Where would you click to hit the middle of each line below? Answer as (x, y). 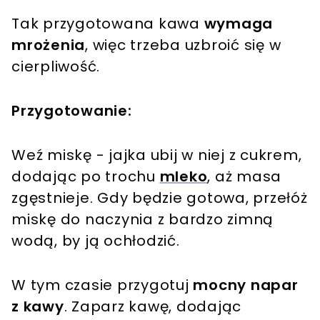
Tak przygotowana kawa (108, 23)
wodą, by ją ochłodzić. (98, 240)
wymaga (238, 23)
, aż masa (244, 176)
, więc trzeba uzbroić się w (183, 45)
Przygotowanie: (72, 110)
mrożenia (48, 45)
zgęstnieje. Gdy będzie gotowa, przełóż (160, 197)
